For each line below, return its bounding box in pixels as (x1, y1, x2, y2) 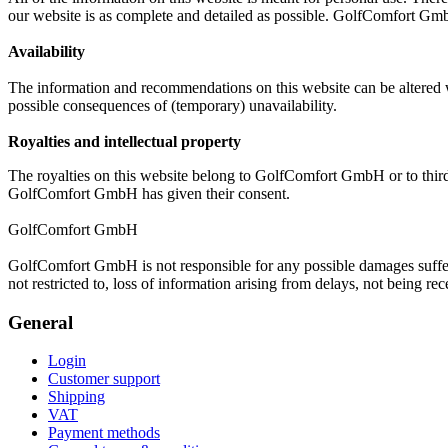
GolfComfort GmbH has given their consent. (8, 184, 290, 202)
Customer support (48, 370, 160, 388)
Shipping (48, 388, 105, 406)
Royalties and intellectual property (8, 132, 241, 150)
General (8, 311, 73, 333)
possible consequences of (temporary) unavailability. (8, 96, 337, 114)
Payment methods (48, 424, 160, 442)
